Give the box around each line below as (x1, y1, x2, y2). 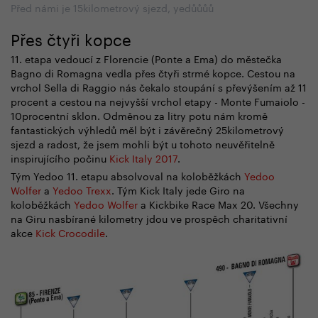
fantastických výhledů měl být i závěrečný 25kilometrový (11, 121, 284, 137)
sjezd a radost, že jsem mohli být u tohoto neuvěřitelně (11, 135, 275, 151)
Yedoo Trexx (53, 181, 111, 197)
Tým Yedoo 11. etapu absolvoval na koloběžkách (11, 167, 244, 183)
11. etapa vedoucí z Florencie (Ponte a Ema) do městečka (11, 50, 282, 66)
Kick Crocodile (35, 224, 105, 240)
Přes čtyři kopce (11, 25, 131, 50)
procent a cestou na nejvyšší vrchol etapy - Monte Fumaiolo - (11, 92, 305, 109)
